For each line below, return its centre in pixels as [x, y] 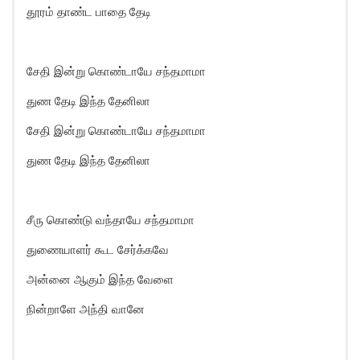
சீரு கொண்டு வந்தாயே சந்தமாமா [110, 220]
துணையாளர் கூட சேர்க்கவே [98, 250]
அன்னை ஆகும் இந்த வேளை [100, 279]
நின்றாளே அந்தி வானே [86, 309]
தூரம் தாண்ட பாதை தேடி [89, 12]
